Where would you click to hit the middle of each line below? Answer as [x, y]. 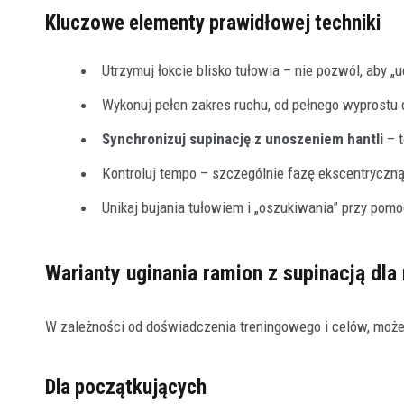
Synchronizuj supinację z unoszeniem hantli [243, 139]
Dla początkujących [126, 388]
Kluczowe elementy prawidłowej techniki [213, 23]
